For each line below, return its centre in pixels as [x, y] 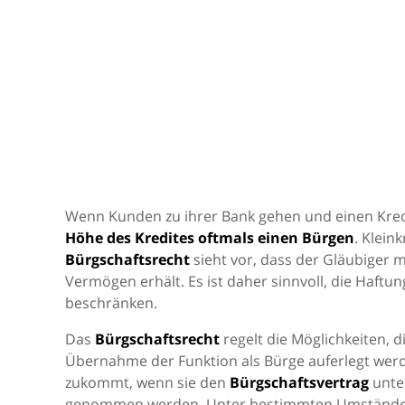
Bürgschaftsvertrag [299, 382]
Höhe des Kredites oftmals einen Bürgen [210, 238]
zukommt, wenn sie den [147, 382]
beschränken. [111, 303]
